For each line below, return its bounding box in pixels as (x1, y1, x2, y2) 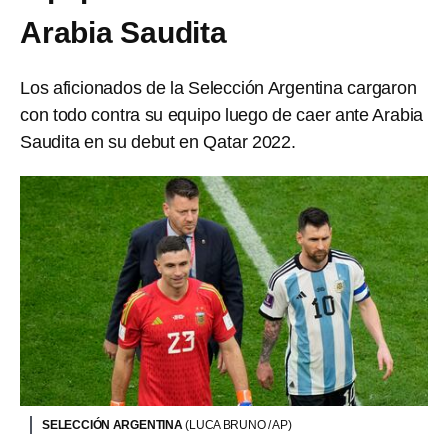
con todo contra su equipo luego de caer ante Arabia (20, 105, 424, 125)
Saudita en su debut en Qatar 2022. (20, 132, 296, 152)
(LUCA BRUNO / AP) (185, 417, 292, 432)
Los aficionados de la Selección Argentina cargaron (20, 78, 417, 98)
